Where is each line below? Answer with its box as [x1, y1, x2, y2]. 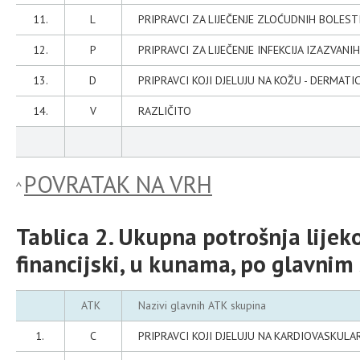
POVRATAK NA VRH [24, 169, 212, 199]
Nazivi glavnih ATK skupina [138, 298, 266, 313]
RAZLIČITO [138, 104, 191, 118]
